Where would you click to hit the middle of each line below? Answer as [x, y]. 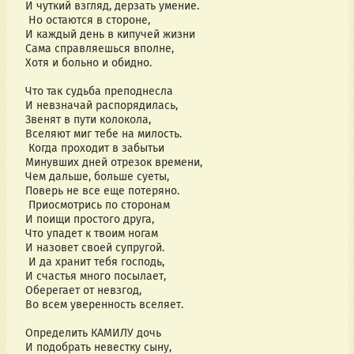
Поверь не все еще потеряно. [102, 191]
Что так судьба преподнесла [99, 92]
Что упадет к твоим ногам [91, 234]
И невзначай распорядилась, [101, 106]
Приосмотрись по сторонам [97, 205]
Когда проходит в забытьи [94, 149]
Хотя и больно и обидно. [88, 63]
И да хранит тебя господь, [94, 262]
